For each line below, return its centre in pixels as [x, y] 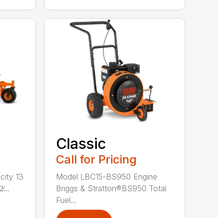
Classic [81, 143]
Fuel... [66, 200]
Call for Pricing [97, 159]
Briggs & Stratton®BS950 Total [111, 188]
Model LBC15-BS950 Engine [107, 176]
